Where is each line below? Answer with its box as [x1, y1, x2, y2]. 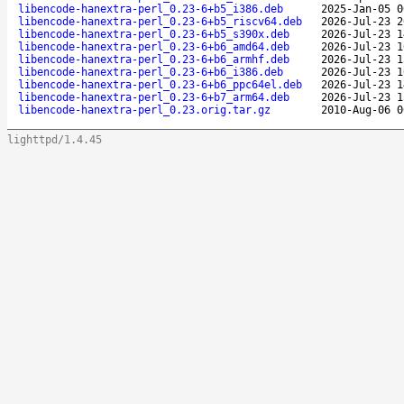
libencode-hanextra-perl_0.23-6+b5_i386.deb [18, 2, 283, 15]
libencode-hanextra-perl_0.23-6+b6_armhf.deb [18, 52, 289, 66]
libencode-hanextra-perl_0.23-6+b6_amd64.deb [18, 40, 289, 53]
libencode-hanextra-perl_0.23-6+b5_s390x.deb [18, 27, 289, 41]
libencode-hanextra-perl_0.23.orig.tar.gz [18, 103, 271, 116]
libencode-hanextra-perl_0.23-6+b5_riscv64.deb [18, 14, 302, 28]
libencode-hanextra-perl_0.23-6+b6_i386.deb [18, 65, 283, 78]
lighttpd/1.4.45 [7, 133, 102, 146]
